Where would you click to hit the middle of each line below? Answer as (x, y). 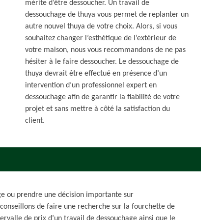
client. (35, 121)
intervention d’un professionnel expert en (91, 85)
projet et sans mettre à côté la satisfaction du (97, 109)
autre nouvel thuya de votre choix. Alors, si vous (101, 27)
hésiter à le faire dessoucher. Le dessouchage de (102, 62)
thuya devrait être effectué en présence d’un (96, 74)
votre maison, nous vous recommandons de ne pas (105, 50)
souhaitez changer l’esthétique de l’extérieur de (101, 38)
